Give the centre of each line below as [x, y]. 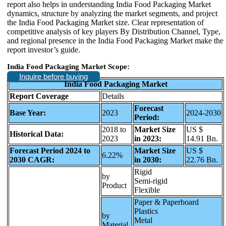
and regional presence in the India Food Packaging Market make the [115, 40]
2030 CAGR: [32, 159]
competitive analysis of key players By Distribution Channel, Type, [114, 31]
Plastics [146, 211]
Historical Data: [37, 134]
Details [113, 96]
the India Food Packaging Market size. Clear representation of [105, 22]
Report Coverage [39, 96]
